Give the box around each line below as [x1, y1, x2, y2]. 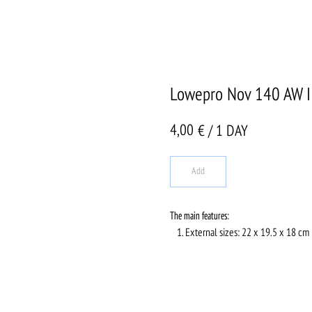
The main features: [170, 211, 229, 222]
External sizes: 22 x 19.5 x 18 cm [185, 228, 309, 239]
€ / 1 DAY [198, 124, 248, 139]
